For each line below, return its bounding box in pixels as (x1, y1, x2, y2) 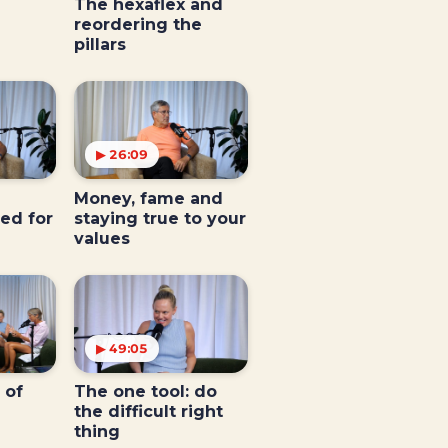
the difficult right (73, 402, 223, 422)
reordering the (73, 15, 202, 35)
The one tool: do (73, 382, 217, 402)
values (73, 228, 130, 248)
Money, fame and (73, 188, 223, 208)
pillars (73, 35, 126, 55)
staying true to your (73, 208, 246, 228)
